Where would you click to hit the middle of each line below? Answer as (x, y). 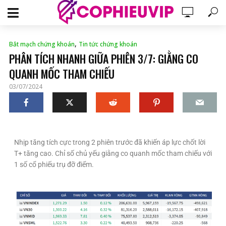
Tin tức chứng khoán (108, 44)
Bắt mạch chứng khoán (42, 44)
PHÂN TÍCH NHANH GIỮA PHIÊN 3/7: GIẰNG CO (104, 59)
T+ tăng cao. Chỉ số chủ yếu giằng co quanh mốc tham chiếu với (113, 153)
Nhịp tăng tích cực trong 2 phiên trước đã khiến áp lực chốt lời (110, 142)
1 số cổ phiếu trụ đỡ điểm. (54, 164)
